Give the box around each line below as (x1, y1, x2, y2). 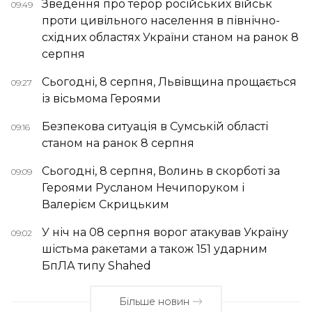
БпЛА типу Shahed (42, 258, 151, 272)
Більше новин (119, 295, 190, 308)
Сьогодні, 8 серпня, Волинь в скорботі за (42, 164, 280, 178)
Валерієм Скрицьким (42, 197, 169, 211)
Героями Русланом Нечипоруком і (42, 180, 244, 194)
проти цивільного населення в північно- (42, 13, 280, 27)
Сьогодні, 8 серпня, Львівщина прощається (42, 75, 297, 88)
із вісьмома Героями (42, 91, 161, 105)
